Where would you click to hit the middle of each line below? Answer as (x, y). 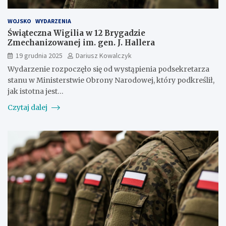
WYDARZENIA (53, 21)
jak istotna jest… (36, 91)
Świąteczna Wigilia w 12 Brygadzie (76, 33)
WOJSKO (19, 21)
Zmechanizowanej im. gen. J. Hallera (81, 42)
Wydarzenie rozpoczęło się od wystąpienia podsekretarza (108, 69)
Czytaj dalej (28, 107)
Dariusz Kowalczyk (104, 55)
